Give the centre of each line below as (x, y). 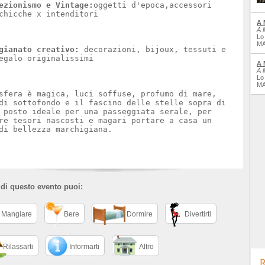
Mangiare (17, 214)
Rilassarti (18, 247)
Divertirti (198, 214)
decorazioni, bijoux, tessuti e (153, 49)
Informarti (84, 247)
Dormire (140, 214)
